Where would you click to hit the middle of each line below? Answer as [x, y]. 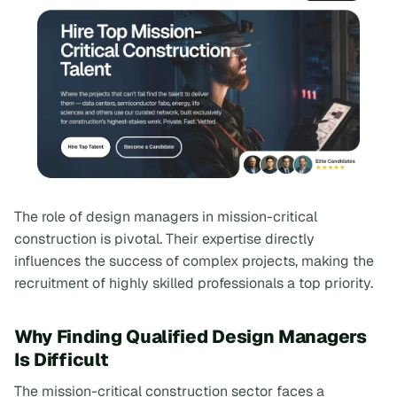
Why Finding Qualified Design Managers [191, 337]
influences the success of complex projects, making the [194, 261]
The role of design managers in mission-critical [166, 217]
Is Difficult [61, 360]
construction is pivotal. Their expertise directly [164, 239]
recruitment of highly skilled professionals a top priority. [194, 284]
